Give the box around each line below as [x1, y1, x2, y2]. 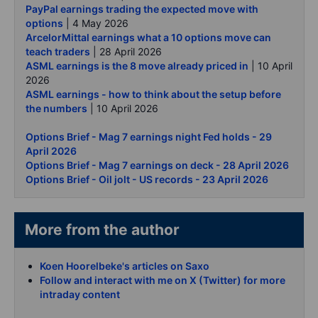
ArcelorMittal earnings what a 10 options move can [26, 31, 271, 44]
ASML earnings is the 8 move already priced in [26, 60, 248, 72]
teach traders [26, 45, 90, 58]
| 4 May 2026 [63, 17, 128, 30]
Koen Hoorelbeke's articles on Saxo [40, 260, 209, 273]
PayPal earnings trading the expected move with [26, 3, 258, 16]
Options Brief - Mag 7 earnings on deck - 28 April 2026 [26, 159, 289, 172]
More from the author [25, 221, 226, 239]
